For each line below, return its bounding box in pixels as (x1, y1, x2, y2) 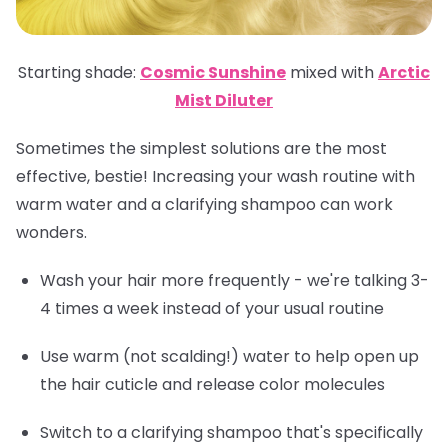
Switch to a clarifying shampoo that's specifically (40, 420, 423, 444)
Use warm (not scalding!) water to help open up (40, 344, 419, 368)
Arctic (378, 60, 430, 84)
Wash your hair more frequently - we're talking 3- (40, 268, 429, 292)
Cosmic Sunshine (140, 60, 286, 84)
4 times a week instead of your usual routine (40, 296, 384, 320)
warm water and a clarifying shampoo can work (16, 192, 393, 216)
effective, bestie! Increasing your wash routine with (16, 164, 415, 188)
